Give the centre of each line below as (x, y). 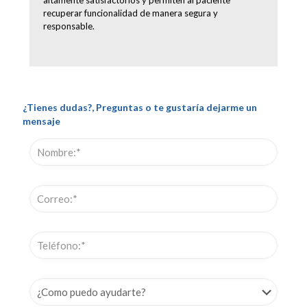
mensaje (41, 121)
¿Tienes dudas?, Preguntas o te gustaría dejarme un (140, 107)
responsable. (69, 26)
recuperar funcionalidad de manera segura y (131, 13)
